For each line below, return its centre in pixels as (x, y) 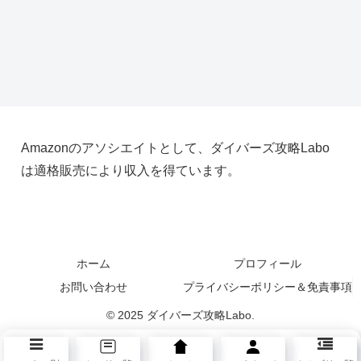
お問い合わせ (93, 287)
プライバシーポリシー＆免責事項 (267, 287)
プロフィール (268, 264)
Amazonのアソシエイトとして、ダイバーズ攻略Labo (175, 148)
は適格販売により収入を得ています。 (131, 171)
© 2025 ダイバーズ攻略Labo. (180, 315)
